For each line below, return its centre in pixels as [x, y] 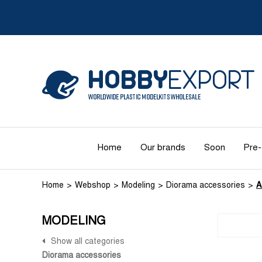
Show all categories [88, 242]
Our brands [163, 148]
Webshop [93, 186]
